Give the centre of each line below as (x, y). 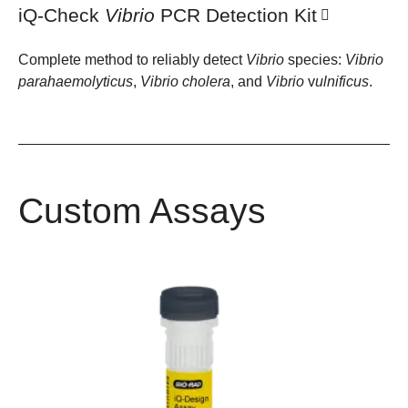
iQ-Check (61, 15)
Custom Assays (142, 210)
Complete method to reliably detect (132, 59)
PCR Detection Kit (236, 15)
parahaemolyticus (76, 81)
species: (315, 59)
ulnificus (342, 81)
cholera (206, 81)
